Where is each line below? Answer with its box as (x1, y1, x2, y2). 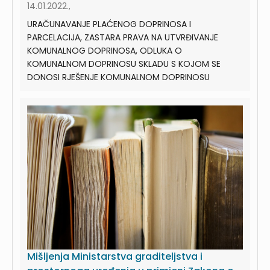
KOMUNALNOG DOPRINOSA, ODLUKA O (27, 45, 182, 57)
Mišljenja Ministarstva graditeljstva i (27, 249, 202, 263)
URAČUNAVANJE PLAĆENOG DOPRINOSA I (27, 18, 191, 31)
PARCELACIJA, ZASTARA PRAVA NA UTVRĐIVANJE (27, 31, 218, 44)
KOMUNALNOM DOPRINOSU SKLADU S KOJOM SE (27, 58, 221, 71)
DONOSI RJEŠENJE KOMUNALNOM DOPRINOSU (27, 71, 210, 84)
